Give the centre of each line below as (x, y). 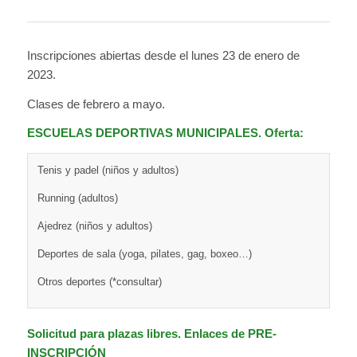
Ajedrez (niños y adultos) (94, 226)
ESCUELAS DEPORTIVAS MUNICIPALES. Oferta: (165, 133)
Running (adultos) (77, 198)
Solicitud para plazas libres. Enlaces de (137, 334)
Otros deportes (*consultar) (99, 282)
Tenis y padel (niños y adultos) (108, 171)
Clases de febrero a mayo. (96, 104)
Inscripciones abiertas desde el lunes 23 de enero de (163, 55)
